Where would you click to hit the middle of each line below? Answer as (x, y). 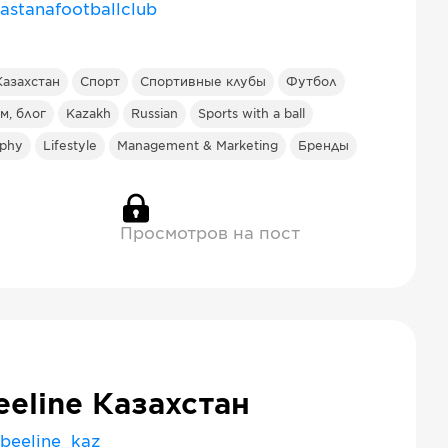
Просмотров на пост (210, 234)
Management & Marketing (197, 146)
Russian (154, 114)
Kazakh (88, 114)
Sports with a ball (251, 114)
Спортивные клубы (203, 82)
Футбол (311, 82)
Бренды (323, 146)
